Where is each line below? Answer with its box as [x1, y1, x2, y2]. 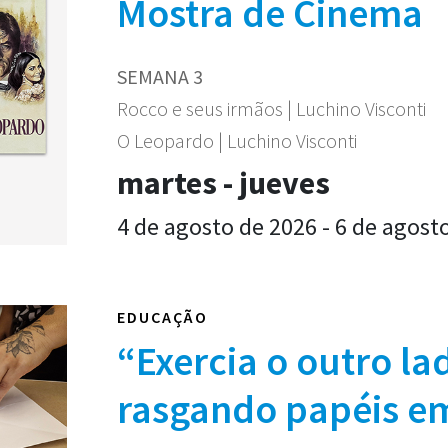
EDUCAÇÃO [117, 307, 208, 327]
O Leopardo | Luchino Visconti [117, 128, 357, 153]
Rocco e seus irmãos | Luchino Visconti [117, 96, 426, 121]
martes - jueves [117, 163, 330, 203]
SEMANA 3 [117, 64, 203, 89]
